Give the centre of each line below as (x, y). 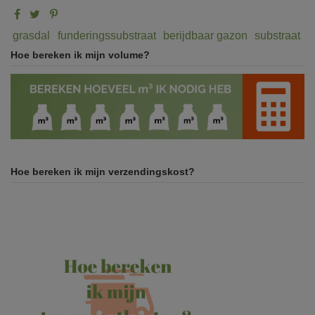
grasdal (32, 35)
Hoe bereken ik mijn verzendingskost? (103, 171)
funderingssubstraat (107, 35)
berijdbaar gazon (205, 35)
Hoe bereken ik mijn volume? (80, 54)
